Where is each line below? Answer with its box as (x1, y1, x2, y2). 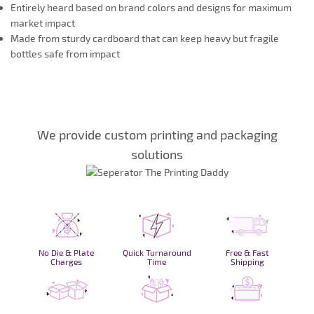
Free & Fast (226, 247, 270, 258)
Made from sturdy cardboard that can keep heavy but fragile (11, 32, 279, 44)
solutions (131, 146, 183, 162)
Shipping (231, 257, 265, 267)
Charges (50, 257, 83, 267)
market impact (11, 16, 75, 29)
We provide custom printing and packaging (36, 126, 278, 142)
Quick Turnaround (122, 247, 191, 258)
